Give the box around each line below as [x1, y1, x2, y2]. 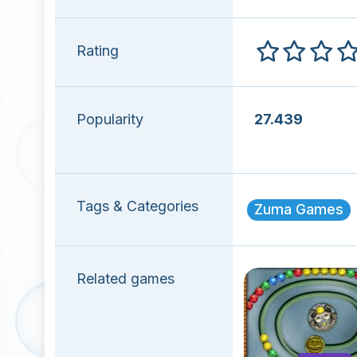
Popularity [76, 111, 143, 127]
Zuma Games [253, 201, 343, 218]
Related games [76, 270, 175, 287]
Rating [76, 42, 119, 59]
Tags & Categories [76, 198, 198, 214]
